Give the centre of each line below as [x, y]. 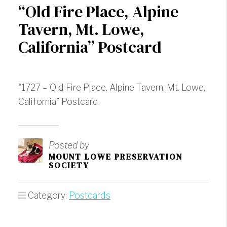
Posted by [69, 145]
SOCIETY [69, 165]
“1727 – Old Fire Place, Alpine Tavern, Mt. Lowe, [112, 88]
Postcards [90, 196]
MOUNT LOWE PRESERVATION [116, 157]
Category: [48, 196]
